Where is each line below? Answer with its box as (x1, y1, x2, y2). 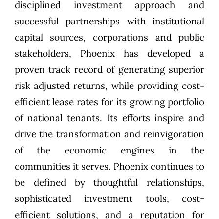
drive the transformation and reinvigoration (14, 128, 205, 140)
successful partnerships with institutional (14, 15, 205, 27)
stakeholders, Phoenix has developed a (14, 47, 205, 60)
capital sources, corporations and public (14, 31, 205, 44)
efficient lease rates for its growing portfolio (14, 96, 205, 108)
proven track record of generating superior (14, 64, 205, 76)
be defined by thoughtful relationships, (14, 176, 205, 189)
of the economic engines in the (14, 144, 205, 156)
